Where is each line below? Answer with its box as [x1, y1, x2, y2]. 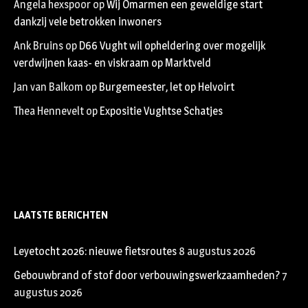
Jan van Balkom [14, 80, 83, 94]
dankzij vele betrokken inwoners [14, 15, 162, 29]
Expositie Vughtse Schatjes [100, 104, 223, 118]
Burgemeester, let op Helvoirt [99, 80, 234, 94]
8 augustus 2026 [179, 245, 256, 258]
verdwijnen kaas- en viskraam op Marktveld [14, 56, 211, 70]
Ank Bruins [14, 39, 63, 53]
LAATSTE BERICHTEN [14, 206, 108, 225]
